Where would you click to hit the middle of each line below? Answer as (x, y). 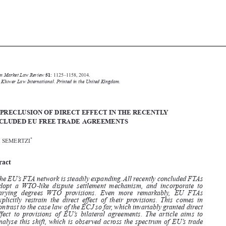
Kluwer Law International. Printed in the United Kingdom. (68, 124)
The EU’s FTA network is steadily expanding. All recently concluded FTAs (98, 199)
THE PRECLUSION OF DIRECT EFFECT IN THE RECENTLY (80, 148)
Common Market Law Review (32, 119)
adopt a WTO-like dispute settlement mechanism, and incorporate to (98, 205)
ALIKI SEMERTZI (26, 170)
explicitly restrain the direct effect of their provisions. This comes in (98, 216)
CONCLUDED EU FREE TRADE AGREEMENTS (65, 155)
